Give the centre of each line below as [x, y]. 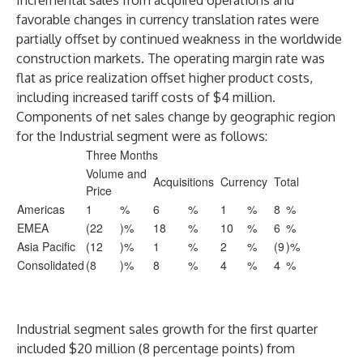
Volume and [116, 173]
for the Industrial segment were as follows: [142, 136]
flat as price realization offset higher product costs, [164, 78]
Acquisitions [184, 181]
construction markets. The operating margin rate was [171, 58]
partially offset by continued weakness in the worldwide [179, 39]
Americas [41, 209]
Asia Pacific [46, 246]
